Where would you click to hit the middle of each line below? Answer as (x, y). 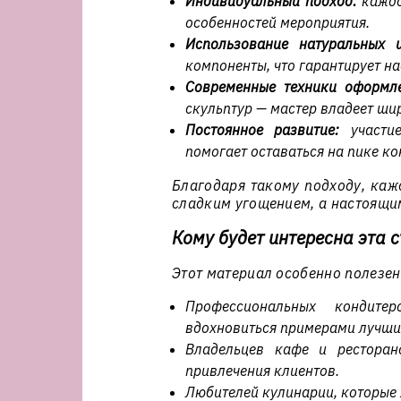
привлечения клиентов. (262, 371)
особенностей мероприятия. (277, 22)
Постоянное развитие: (263, 130)
